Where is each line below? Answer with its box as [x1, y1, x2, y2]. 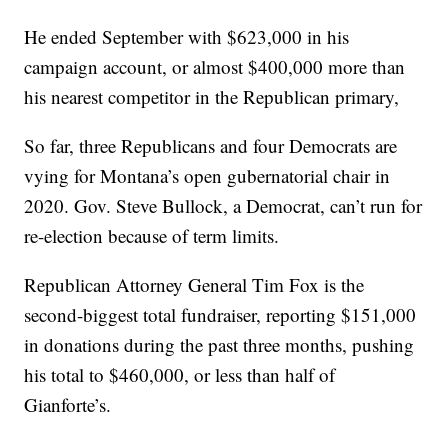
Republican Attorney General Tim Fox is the [24, 272, 365, 298]
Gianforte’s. [24, 392, 112, 418]
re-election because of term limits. [24, 223, 280, 249]
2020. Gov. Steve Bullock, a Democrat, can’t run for [24, 193, 423, 219]
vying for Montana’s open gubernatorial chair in [24, 163, 391, 189]
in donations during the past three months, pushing [24, 332, 415, 358]
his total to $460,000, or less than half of [24, 362, 336, 388]
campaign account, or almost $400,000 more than [24, 54, 406, 80]
